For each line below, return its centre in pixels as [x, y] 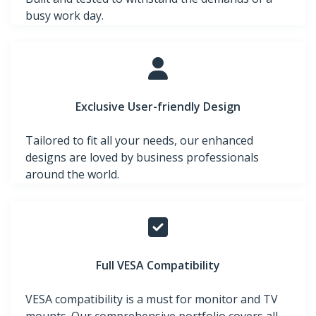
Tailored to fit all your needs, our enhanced [139, 141]
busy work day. [65, 16]
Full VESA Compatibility [158, 266]
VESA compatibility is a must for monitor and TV [152, 299]
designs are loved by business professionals [142, 158]
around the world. [72, 175]
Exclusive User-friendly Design [158, 107]
